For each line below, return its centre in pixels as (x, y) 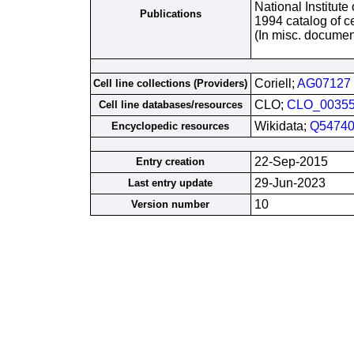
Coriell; (275, 83)
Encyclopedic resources (170, 126)
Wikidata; (282, 126)
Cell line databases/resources (170, 105)
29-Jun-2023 (290, 183)
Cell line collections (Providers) (170, 83)
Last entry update (170, 183)
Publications (170, 14)
